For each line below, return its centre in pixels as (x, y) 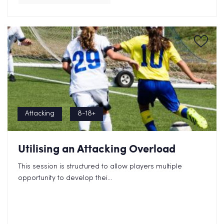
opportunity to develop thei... (65, 178)
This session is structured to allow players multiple (100, 167)
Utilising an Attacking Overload (97, 148)
